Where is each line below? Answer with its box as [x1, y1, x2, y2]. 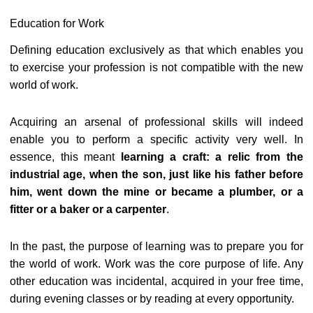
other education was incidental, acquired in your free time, [10, 275, 303, 287]
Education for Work [10, 17, 104, 29]
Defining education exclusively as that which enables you [10, 43, 303, 56]
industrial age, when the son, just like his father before [10, 168, 303, 180]
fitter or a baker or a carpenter [10, 203, 166, 215]
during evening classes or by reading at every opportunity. [10, 292, 294, 305]
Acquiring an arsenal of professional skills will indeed [10, 115, 303, 128]
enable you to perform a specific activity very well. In [10, 133, 303, 145]
